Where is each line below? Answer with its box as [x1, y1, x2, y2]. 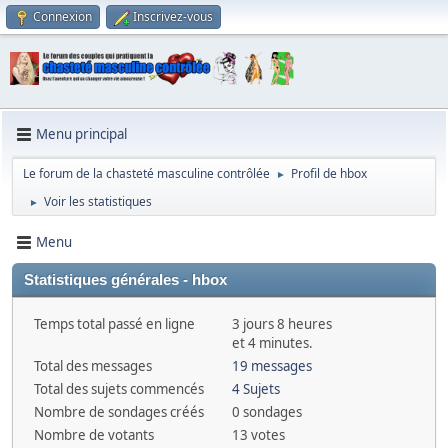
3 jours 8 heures [231, 314, 332, 333]
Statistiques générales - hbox [24, 271, 227, 288]
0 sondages [231, 402, 302, 421]
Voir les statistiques [44, 192, 152, 210]
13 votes [231, 425, 285, 444]
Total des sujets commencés [34, 379, 204, 398]
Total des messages [34, 356, 152, 375]
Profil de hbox [291, 164, 367, 182]
